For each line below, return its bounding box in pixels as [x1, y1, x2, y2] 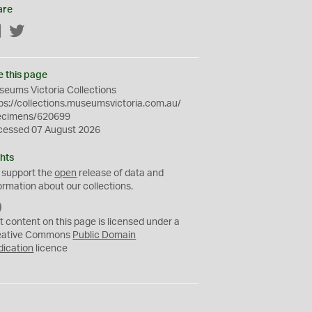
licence [33, 244, 68, 253]
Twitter [25, 27, 56, 37]
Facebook [2, 27, 47, 37]
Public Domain [72, 231, 136, 240]
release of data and [77, 169, 164, 178]
